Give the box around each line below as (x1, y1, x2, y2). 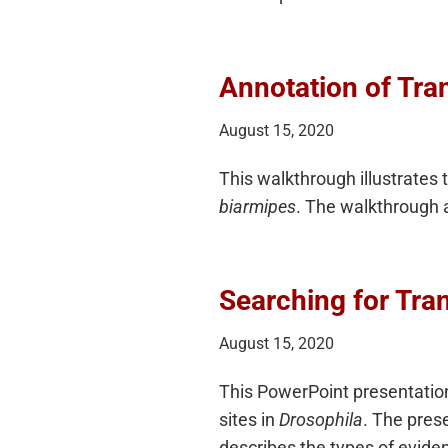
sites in (219, 409, 279, 430)
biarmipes (219, 196, 296, 217)
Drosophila (279, 409, 363, 430)
